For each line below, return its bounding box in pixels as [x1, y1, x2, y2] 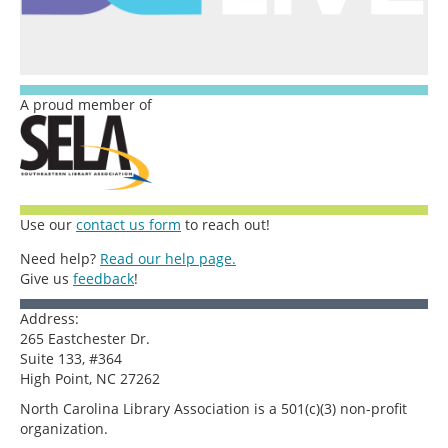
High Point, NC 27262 [20, 369, 160, 389]
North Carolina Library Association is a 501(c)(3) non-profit [20, 399, 407, 419]
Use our [20, 215, 76, 235]
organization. [20, 419, 108, 439]
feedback [73, 269, 134, 289]
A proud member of [20, 94, 152, 114]
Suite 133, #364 [20, 349, 122, 369]
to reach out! [181, 215, 270, 235]
